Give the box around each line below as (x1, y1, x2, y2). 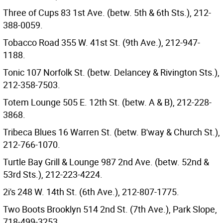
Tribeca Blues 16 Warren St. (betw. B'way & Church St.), (3, 126, 220, 138)
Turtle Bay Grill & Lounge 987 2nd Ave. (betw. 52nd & (3, 156, 209, 168)
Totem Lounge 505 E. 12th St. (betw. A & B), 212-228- (3, 96, 212, 108)
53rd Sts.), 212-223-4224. (3, 168, 103, 180)
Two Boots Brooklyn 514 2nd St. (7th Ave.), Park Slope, (3, 203, 217, 215)
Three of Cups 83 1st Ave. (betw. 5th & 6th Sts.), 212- (3, 6, 211, 18)
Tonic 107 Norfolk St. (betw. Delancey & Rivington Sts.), (3, 66, 220, 78)
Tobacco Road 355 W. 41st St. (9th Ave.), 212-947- (3, 36, 200, 48)
